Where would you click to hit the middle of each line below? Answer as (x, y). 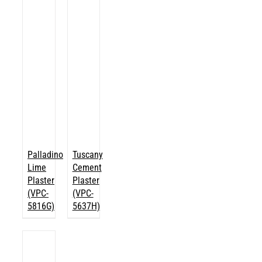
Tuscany (87, 155)
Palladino (45, 155)
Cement (87, 168)
